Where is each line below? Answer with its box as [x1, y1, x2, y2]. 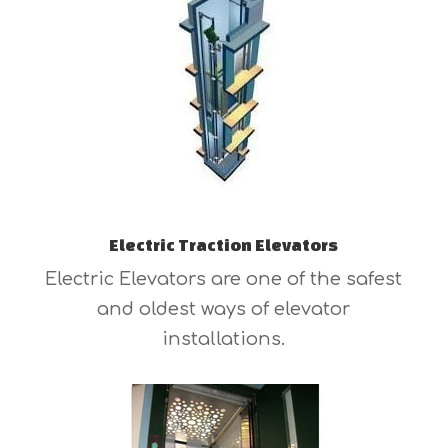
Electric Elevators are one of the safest [45, 269, 403, 290]
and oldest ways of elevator [97, 299, 351, 320]
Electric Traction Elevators [109, 235, 339, 255]
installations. [162, 329, 286, 350]
